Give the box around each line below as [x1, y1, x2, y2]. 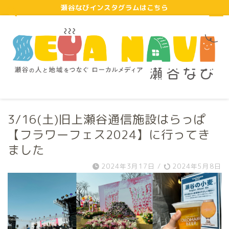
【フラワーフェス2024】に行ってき [8, 126, 210, 143]
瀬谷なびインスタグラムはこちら [61, 3, 168, 12]
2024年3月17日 [101, 161, 155, 171]
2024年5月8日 [170, 161, 221, 171]
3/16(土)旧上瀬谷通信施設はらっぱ [8, 110, 206, 127]
